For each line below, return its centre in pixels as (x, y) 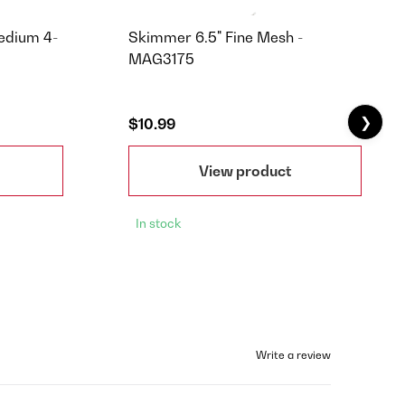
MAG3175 (161, 59)
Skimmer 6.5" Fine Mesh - (216, 38)
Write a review (293, 355)
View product (245, 170)
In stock (158, 224)
